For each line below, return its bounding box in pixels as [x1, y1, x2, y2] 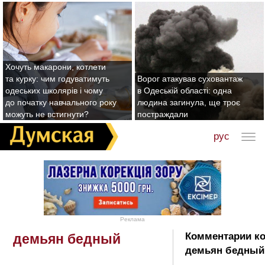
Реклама [120, 216, 145, 223]
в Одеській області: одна [137, 86, 232, 95]
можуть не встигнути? [5, 109, 89, 119]
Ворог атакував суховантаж [137, 74, 243, 83]
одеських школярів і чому [5, 86, 103, 95]
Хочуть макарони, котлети [5, 62, 106, 72]
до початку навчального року [5, 98, 117, 107]
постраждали [137, 109, 188, 119]
